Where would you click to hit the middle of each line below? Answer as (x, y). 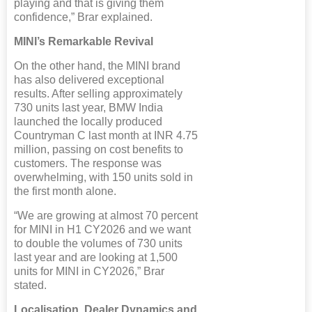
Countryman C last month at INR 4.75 (106, 135)
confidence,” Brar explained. (83, 17)
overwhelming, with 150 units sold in (103, 177)
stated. (30, 285)
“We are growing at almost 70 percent (106, 215)
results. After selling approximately (98, 93)
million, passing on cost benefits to (99, 149)
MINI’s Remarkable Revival (84, 41)
